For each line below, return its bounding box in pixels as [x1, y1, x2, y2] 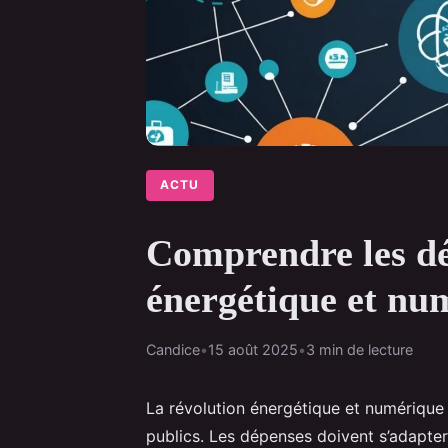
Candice [146, 340, 200, 358]
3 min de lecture [306, 340, 413, 358]
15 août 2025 [208, 340, 298, 358]
